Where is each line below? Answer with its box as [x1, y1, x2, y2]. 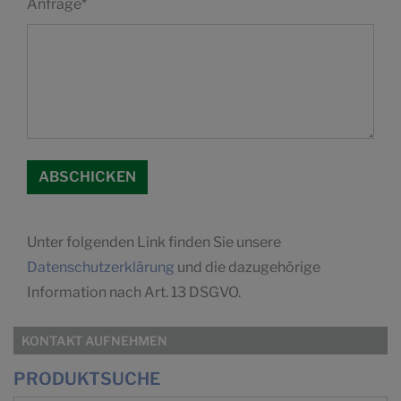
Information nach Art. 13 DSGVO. [27, 284, 241, 302]
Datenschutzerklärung [27, 259, 177, 277]
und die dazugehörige [177, 259, 320, 277]
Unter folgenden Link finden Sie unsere [27, 234, 281, 252]
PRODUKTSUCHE [13, 368, 160, 390]
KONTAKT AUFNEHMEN [21, 333, 167, 349]
